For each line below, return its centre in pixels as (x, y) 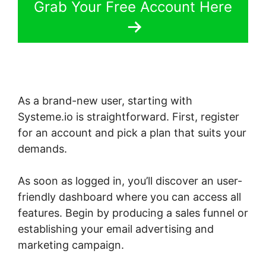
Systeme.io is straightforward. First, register (129, 117)
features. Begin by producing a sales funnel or (133, 213)
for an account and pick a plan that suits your (132, 133)
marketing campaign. (71, 245)
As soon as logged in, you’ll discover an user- (130, 181)
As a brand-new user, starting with (105, 101)
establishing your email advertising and (116, 229)
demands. (42, 149)
